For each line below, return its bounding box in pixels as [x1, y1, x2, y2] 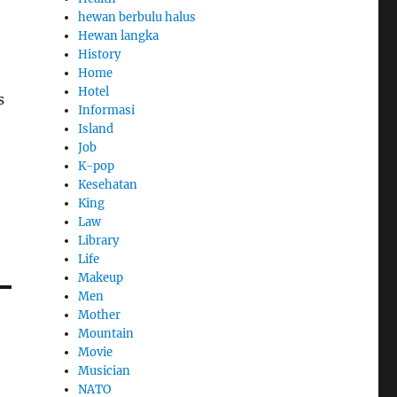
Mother [78, 307, 121, 323]
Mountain [78, 325, 135, 341]
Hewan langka [78, 27, 160, 43]
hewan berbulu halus [78, 9, 197, 25]
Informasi [78, 102, 136, 118]
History [78, 46, 121, 62]
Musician [78, 362, 131, 378]
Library [78, 232, 120, 248]
